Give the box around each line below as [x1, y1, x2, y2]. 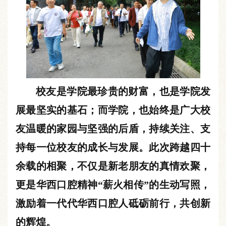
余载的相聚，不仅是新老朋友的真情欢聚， [16, 160, 210, 172]
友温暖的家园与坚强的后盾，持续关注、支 [16, 123, 210, 134]
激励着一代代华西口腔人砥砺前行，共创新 [16, 197, 210, 209]
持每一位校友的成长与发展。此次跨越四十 [16, 141, 210, 153]
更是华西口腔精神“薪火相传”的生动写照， [16, 179, 210, 190]
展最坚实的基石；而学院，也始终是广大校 [16, 104, 210, 116]
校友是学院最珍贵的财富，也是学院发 [36, 85, 210, 97]
